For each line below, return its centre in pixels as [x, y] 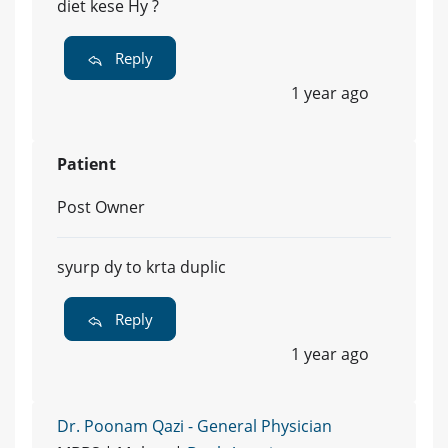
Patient [86, 163]
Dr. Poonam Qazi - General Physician [194, 425]
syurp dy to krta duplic [141, 266]
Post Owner [101, 206]
